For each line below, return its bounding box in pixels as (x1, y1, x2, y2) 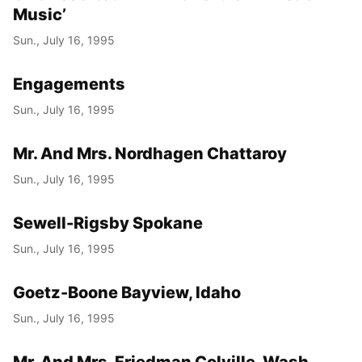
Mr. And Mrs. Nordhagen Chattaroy (13, 143, 287, 163)
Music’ (13, 4, 66, 24)
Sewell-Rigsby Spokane (13, 213, 203, 233)
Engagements (13, 74, 125, 94)
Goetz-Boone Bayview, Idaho (13, 282, 241, 302)
